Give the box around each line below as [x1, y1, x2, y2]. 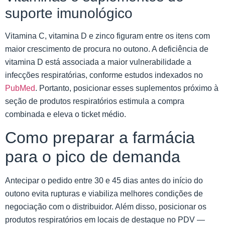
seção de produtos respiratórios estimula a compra [5, 96, 184, 105]
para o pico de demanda [5, 148, 180, 166]
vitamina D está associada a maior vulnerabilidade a [5, 57, 191, 66]
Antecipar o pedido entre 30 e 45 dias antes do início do [5, 176, 203, 185]
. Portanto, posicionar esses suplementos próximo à [35, 83, 218, 92]
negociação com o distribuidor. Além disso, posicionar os [5, 202, 206, 211]
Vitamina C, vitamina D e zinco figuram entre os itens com [5, 31, 210, 40]
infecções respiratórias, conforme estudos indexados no [5, 70, 203, 79]
